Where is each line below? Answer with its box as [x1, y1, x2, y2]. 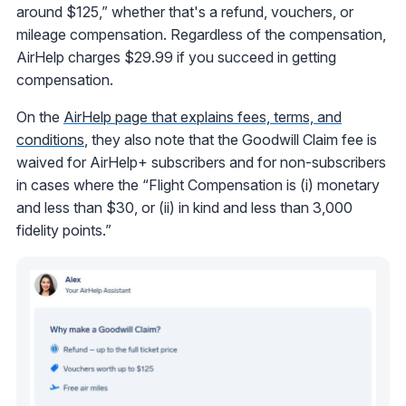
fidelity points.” [16, 221, 111, 240]
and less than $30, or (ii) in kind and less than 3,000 [16, 198, 353, 217]
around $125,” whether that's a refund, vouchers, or [16, 3, 353, 22]
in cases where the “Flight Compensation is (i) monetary [16, 176, 380, 195]
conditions [16, 130, 84, 150]
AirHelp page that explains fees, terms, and [63, 108, 342, 127]
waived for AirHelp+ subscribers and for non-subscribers [16, 153, 386, 172]
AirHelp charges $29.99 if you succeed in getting [16, 48, 336, 67]
